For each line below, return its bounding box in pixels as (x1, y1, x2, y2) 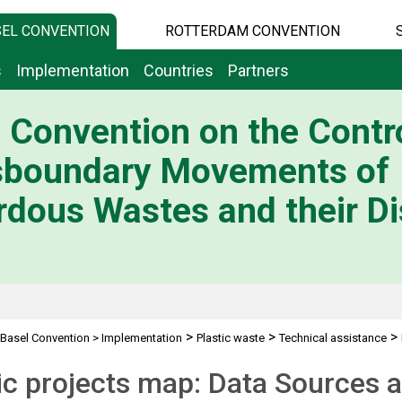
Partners (228, 61, 289, 80)
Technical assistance (278, 331, 387, 345)
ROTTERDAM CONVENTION (164, 22, 340, 39)
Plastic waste (196, 331, 265, 345)
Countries (144, 61, 214, 80)
